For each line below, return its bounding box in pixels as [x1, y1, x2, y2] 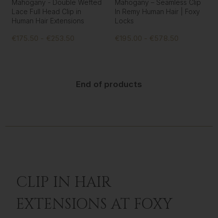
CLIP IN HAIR [16, 173, 111, 193]
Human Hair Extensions [11, 16, 84, 25]
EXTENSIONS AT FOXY [16, 195, 172, 215]
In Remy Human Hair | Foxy [115, 7, 200, 16]
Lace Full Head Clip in [11, 7, 81, 16]
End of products [76, 79, 142, 90]
